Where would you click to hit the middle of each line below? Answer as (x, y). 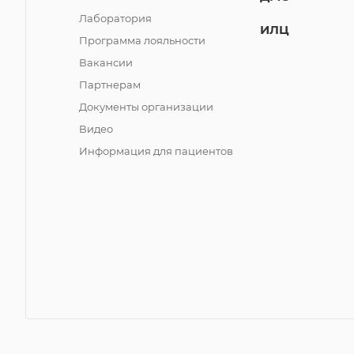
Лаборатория (115, 18)
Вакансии (106, 62)
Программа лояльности (142, 40)
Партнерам (110, 85)
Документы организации (146, 107)
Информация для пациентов (156, 151)
